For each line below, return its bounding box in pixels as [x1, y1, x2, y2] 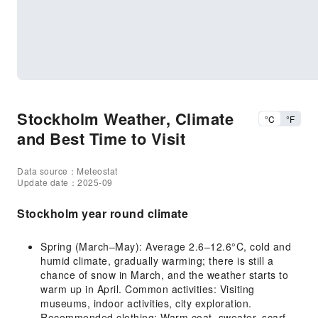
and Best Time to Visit [17, 127, 185, 150]
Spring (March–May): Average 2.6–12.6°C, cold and [40, 239, 291, 253]
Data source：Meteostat [17, 165, 118, 177]
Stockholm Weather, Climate [17, 107, 234, 130]
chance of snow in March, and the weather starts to [40, 268, 288, 282]
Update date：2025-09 [17, 176, 113, 188]
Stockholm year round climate [17, 205, 188, 221]
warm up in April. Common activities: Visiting [40, 282, 255, 296]
